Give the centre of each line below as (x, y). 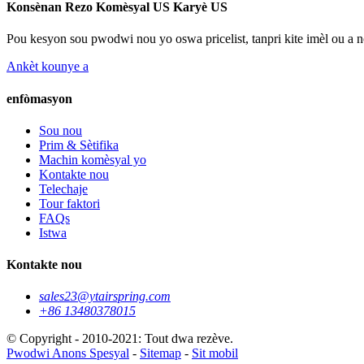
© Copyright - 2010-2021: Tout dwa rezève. (120, 339)
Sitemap (160, 353)
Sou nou (61, 130)
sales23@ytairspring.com (105, 297)
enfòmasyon (39, 98)
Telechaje (63, 188)
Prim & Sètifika (79, 145)
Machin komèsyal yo (93, 159)
